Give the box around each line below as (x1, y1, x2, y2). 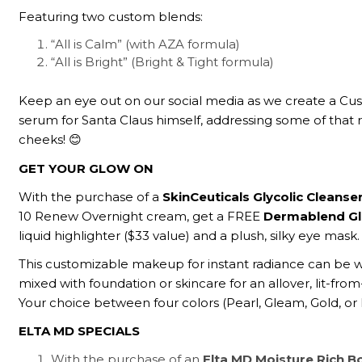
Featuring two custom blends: (19, 9, 204, 25)
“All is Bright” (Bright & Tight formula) (51, 54, 275, 70)
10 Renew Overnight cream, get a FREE (19, 208, 264, 224)
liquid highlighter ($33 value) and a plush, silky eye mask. (19, 227, 360, 243)
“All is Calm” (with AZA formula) (51, 36, 241, 53)
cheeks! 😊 (19, 132, 82, 148)
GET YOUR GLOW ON (19, 160, 154, 176)
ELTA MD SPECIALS (19, 323, 141, 339)
